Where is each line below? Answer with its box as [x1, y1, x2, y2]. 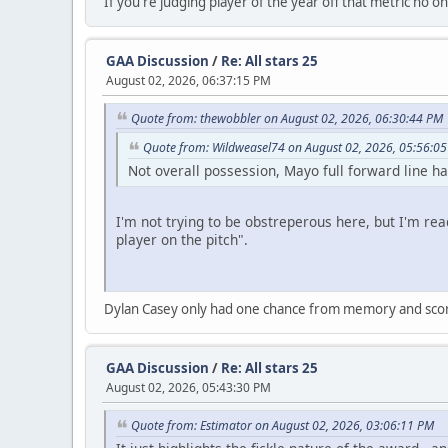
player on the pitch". [116, 230, 248, 250]
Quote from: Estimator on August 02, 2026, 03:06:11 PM [131, 417, 434, 435]
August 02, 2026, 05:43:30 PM [106, 379, 271, 397]
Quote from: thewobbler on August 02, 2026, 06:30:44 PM [131, 109, 443, 127]
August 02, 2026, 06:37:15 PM [106, 71, 271, 89]
